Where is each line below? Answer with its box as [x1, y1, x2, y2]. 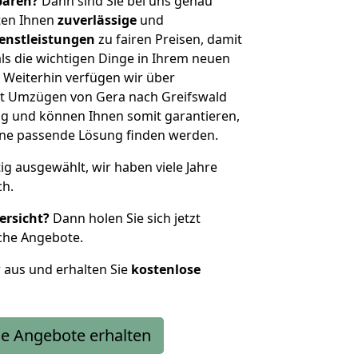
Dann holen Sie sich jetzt [50, 209, 201, 227]
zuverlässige [58, 11, 137, 29]
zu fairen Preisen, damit [95, 30, 242, 48]
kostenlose [131, 261, 201, 278]
